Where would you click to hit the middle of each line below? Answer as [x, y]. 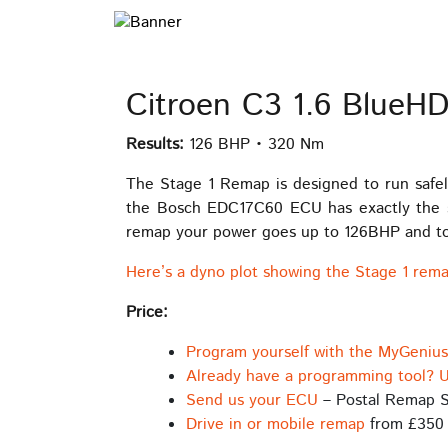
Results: [155, 145]
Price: [147, 313]
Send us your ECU [252, 401]
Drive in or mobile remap [275, 425]
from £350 [404, 425]
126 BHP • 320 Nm [254, 145]
